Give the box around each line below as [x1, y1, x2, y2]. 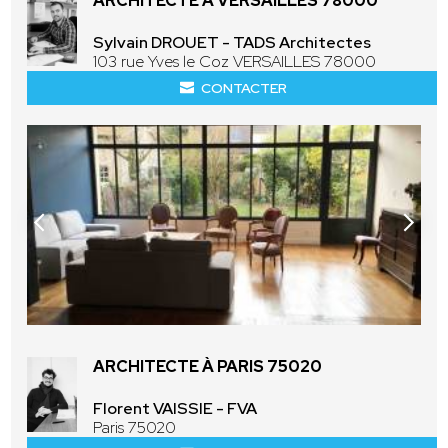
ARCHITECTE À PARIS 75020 [93, 355, 323, 377]
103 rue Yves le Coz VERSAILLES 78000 [93, 50, 377, 72]
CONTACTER [200, 78, 287, 97]
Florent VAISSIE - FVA [93, 397, 258, 419]
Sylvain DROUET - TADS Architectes [93, 31, 372, 53]
